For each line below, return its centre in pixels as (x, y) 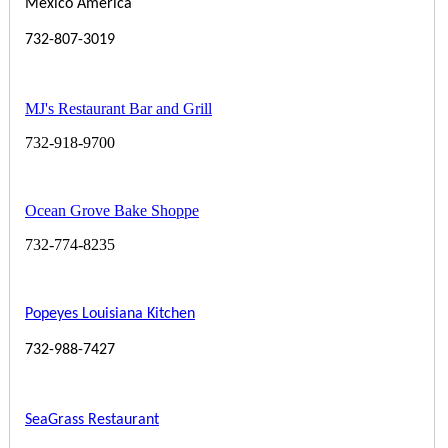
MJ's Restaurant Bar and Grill (118, 108)
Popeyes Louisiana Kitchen (110, 313)
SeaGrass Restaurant (92, 419)
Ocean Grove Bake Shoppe (112, 210)
